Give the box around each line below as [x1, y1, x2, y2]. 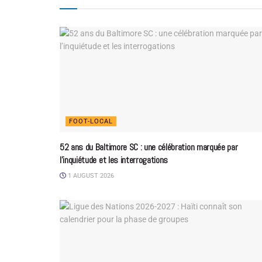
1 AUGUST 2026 [66, 172, 114, 180]
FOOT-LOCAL [69, 118, 113, 126]
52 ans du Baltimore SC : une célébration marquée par [60, 141, 238, 154]
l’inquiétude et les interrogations [60, 154, 168, 167]
